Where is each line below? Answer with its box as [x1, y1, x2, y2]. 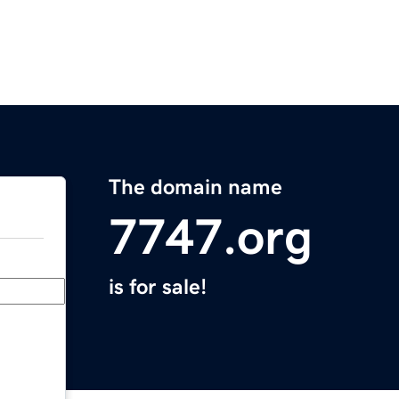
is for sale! [109, 276, 207, 298]
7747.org [109, 212, 313, 263]
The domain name [109, 176, 282, 199]
